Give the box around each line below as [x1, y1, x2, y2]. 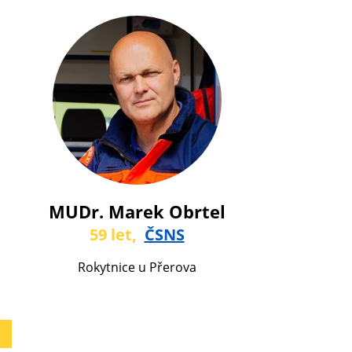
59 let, [89, 223, 145, 245]
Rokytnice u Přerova [77, 258, 196, 276]
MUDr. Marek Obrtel [48, 199, 225, 224]
